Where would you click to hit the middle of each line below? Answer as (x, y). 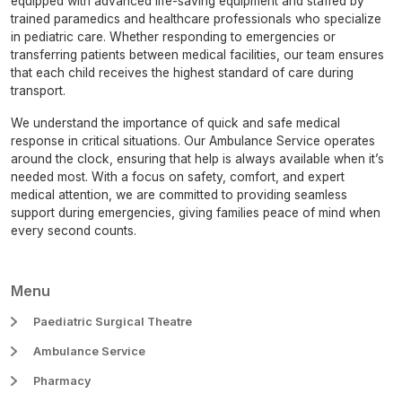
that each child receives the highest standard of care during (182, 72)
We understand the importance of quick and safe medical (175, 122)
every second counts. (74, 230)
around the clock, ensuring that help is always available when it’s (197, 158)
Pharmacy (62, 380)
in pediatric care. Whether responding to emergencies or (173, 36)
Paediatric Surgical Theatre (113, 321)
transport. (38, 90)
